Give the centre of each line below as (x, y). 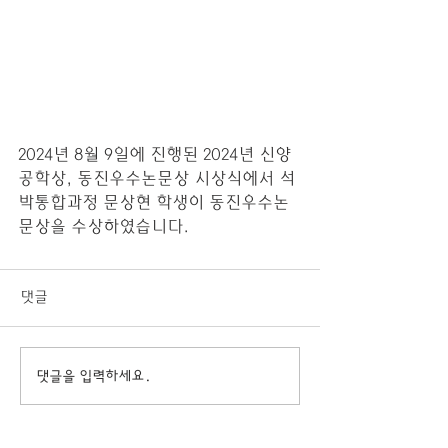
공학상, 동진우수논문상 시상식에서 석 (156, 178)
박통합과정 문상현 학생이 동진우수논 (153, 202)
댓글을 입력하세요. (94, 375)
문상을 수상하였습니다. (103, 226)
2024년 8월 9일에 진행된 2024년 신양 (154, 154)
